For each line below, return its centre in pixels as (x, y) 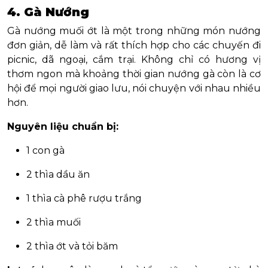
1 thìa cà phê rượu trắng (84, 199)
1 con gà (45, 151)
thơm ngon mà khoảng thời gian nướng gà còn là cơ (134, 74)
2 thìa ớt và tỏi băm (72, 246)
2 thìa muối (54, 223)
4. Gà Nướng (48, 12)
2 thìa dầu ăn (58, 175)
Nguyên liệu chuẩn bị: (63, 127)
